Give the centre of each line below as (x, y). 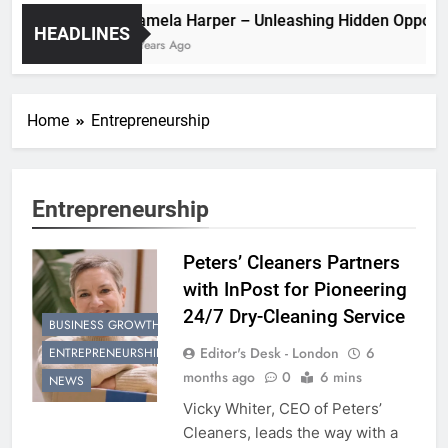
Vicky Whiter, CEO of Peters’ (282, 408)
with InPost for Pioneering (294, 289)
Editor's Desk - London (269, 352)
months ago (218, 376)
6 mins (340, 376)
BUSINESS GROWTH (105, 325)
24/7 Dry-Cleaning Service (293, 316)
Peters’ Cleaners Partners (291, 262)
